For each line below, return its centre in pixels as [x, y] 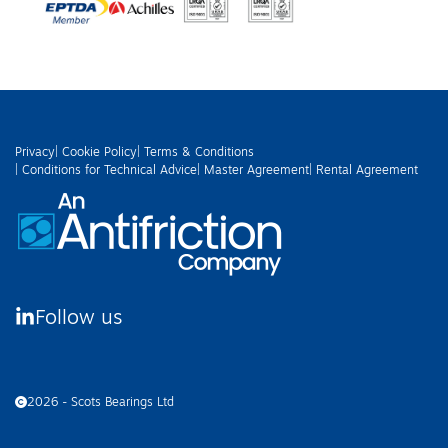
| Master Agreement [253, 169]
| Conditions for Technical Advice [106, 169]
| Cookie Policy [96, 151]
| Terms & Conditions [195, 151]
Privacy [35, 151]
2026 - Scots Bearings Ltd [100, 401]
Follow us [78, 316]
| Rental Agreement [363, 169]
